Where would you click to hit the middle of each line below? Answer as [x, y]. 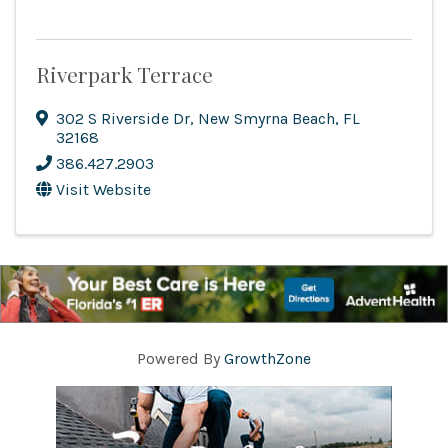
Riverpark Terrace [124, 74]
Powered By [180, 359]
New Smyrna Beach [266, 119]
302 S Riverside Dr [123, 119]
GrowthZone [267, 359]
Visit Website [103, 190]
